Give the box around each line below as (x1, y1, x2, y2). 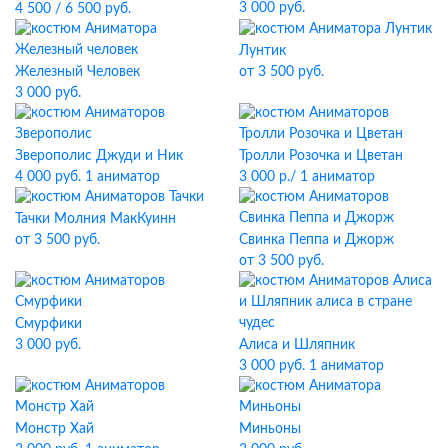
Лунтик (239, 42, 286, 58)
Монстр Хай (15, 420, 94, 436)
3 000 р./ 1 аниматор (239, 168, 375, 184)
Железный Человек (15, 63, 140, 79)
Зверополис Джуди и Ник (15, 147, 183, 163)
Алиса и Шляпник (239, 336, 355, 352)
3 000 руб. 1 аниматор (239, 357, 384, 373)
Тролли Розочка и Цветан (239, 147, 403, 163)
